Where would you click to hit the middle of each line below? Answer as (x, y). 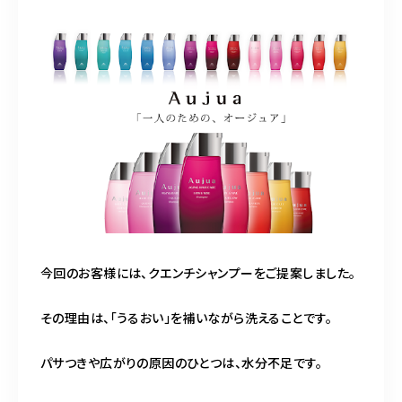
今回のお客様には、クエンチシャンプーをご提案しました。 (198, 272)
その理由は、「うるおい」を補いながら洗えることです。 (186, 317)
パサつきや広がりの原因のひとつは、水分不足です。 (182, 362)
